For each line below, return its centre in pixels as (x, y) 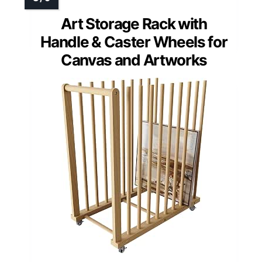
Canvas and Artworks (134, 60)
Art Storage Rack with (134, 23)
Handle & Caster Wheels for (134, 42)
